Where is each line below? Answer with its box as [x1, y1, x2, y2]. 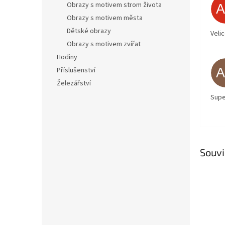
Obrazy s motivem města [67, 13, 143, 23]
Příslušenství [57, 65, 95, 75]
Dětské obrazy [67, 26, 111, 36]
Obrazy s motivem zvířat [67, 39, 141, 49]
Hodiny [57, 52, 77, 62]
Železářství [57, 78, 91, 88]
